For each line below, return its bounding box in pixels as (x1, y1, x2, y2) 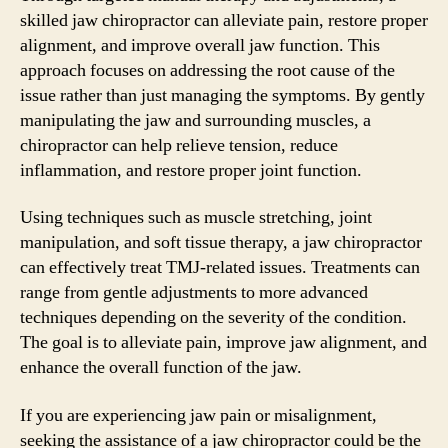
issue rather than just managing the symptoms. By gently (20, 83, 425, 107)
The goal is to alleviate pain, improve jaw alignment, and (20, 331, 427, 354)
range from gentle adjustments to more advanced (20, 281, 368, 304)
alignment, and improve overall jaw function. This (20, 33, 380, 57)
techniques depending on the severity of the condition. (20, 306, 407, 329)
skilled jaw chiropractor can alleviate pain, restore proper (20, 8, 428, 32)
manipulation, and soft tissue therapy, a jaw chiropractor (20, 231, 422, 254)
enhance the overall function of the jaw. (20, 356, 302, 379)
